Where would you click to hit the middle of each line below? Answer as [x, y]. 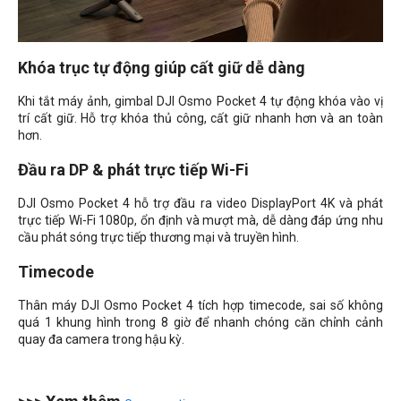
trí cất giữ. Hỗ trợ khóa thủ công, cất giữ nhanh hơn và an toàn [200, 118]
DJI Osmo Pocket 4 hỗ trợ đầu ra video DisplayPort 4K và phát [200, 203]
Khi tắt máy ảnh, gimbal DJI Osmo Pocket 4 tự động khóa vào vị [200, 101]
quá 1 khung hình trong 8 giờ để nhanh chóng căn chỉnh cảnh [200, 322]
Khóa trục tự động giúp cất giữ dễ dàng [162, 67]
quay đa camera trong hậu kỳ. [101, 339]
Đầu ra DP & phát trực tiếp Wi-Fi [133, 169]
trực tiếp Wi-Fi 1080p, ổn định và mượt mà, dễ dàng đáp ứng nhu [200, 220]
